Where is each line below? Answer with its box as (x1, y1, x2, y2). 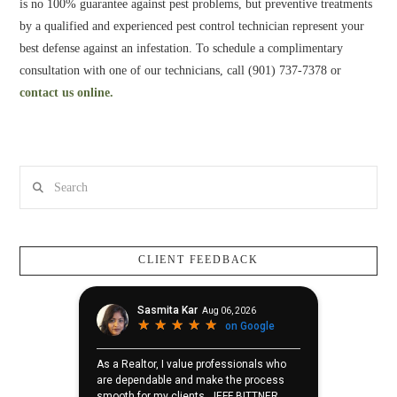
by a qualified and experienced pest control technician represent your (19, 19, 365, 34)
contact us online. (19, 86, 114, 100)
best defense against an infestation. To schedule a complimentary (19, 42, 344, 56)
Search (19, 169, 53, 183)
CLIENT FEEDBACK (138, 253, 259, 267)
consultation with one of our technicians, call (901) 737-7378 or (19, 64, 342, 78)
